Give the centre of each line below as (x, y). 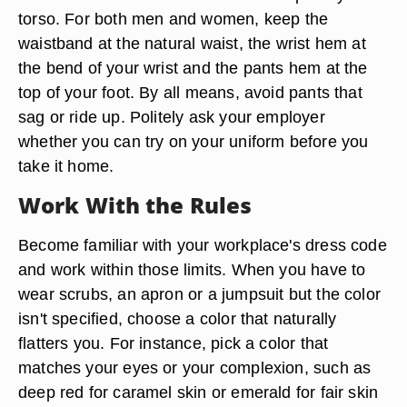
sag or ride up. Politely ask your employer (172, 117)
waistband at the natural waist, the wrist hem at (192, 43)
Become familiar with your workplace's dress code (203, 245)
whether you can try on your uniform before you (194, 141)
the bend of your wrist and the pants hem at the (193, 68)
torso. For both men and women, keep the (174, 19)
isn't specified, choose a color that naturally (178, 318)
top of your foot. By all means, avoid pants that (190, 92)
